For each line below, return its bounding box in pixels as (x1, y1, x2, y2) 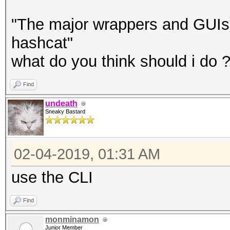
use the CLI (11, 168, 93, 186)
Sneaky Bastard (45, 108, 85, 114)
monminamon (45, 215, 99, 224)
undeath (45, 99, 78, 108)
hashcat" (11, 34, 78, 52)
